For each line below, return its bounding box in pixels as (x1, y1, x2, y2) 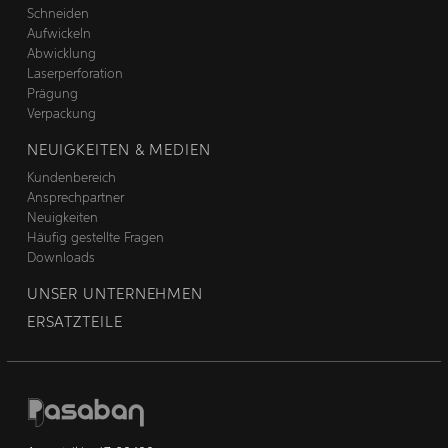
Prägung (26, 86, 78, 102)
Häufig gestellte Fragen (26, 230, 165, 246)
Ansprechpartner (26, 190, 125, 206)
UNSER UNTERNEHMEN (26, 285, 204, 304)
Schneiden (26, 6, 89, 22)
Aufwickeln (26, 26, 91, 42)
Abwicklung (26, 46, 96, 62)
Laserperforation (26, 66, 124, 82)
